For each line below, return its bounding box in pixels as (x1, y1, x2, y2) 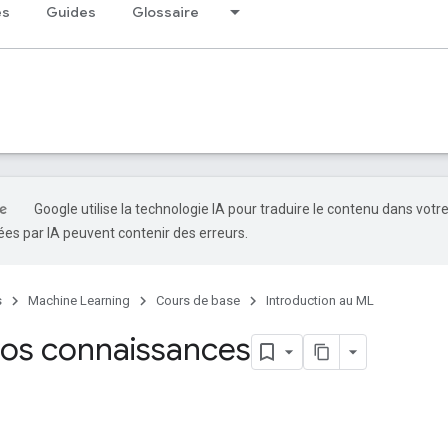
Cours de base (156, 293, 240, 308)
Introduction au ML (266, 293, 374, 308)
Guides (46, 3, 96, 21)
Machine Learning (28, 293, 130, 308)
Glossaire (132, 3, 199, 21)
